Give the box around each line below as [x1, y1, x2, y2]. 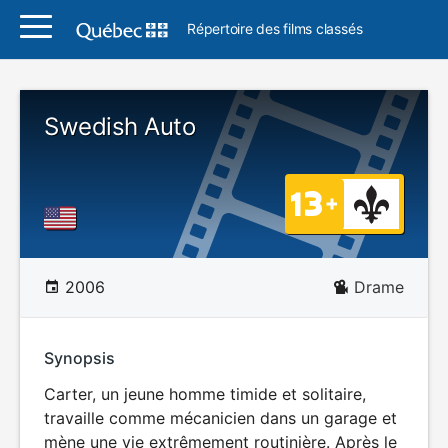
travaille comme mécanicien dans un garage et [44, 408, 397, 428]
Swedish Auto [44, 112, 196, 141]
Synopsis [44, 348, 115, 368]
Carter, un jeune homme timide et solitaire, [44, 384, 366, 404]
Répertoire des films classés [187, 20, 363, 37]
